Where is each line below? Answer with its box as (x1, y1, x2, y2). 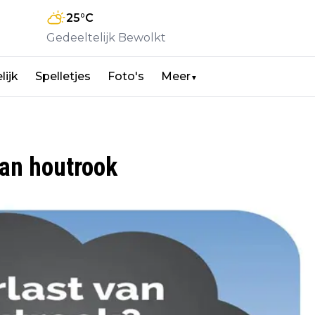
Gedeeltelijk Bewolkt (46, 31, 166, 45)
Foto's (108, 70, 144, 84)
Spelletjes (35, 70, 91, 84)
